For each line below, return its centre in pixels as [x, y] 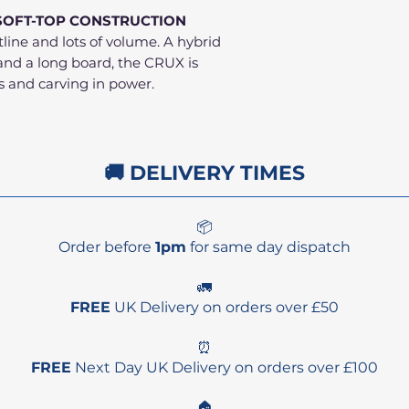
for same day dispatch [268, 247]
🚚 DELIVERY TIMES [204, 173]
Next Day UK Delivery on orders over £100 [225, 368]
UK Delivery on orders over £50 [225, 308]
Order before [107, 247]
